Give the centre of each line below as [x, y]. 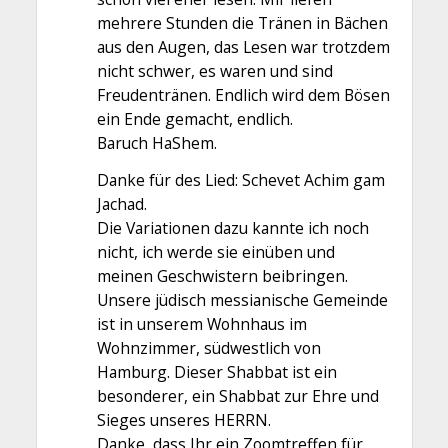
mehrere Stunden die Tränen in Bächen [242, 22]
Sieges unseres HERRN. [183, 420]
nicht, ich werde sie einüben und [215, 252]
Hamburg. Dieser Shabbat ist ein [216, 372]
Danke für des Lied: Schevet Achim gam [240, 180]
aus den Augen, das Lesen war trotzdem [243, 46]
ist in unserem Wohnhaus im [201, 324]
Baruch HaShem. [156, 142]
